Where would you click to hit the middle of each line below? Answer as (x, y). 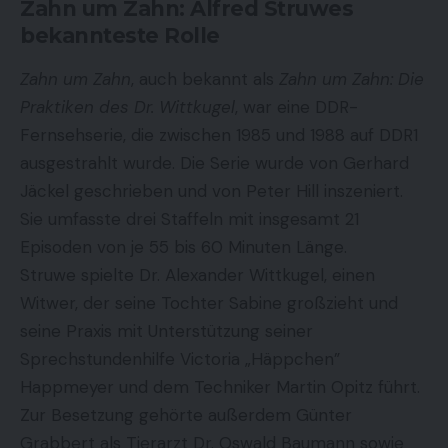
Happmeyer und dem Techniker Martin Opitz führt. (220, 386)
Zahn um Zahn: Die (351, 78)
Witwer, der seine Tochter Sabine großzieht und (209, 302)
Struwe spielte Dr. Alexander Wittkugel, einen (197, 274)
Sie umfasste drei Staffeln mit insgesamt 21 (189, 218)
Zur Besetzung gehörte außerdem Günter (186, 414)
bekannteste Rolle (120, 36)
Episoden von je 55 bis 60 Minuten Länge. (183, 246)
